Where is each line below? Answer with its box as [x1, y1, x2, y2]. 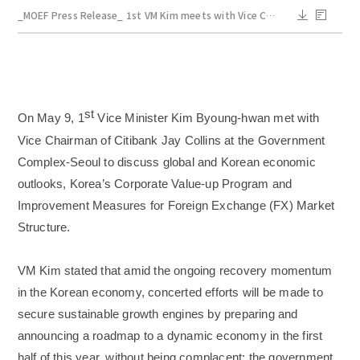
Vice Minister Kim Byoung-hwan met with [94, 112, 320, 125]
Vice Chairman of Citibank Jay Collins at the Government [17, 133, 325, 147]
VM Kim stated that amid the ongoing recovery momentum [17, 264, 333, 277]
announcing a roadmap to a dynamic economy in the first [17, 329, 323, 342]
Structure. [17, 220, 71, 234]
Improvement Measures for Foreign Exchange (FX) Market [17, 198, 335, 212]
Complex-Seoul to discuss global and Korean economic [17, 155, 316, 169]
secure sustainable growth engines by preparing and [17, 307, 298, 321]
